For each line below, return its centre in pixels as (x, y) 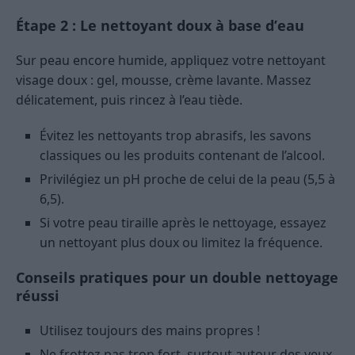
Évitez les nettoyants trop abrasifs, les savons (176, 136)
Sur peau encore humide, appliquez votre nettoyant (171, 61)
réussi (38, 296)
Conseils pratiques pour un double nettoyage (177, 278)
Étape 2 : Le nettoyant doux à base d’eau (160, 26)
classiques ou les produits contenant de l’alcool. (182, 156)
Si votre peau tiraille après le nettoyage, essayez (183, 223)
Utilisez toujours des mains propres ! (150, 331)
